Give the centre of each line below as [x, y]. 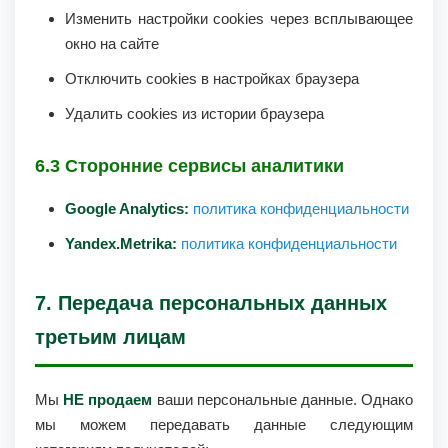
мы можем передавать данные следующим [224, 424]
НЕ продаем [108, 399]
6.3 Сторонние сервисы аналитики [189, 166]
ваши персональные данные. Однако [283, 399]
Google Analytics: [127, 208]
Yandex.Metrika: [121, 243]
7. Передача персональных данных [211, 303]
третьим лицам [110, 337]
